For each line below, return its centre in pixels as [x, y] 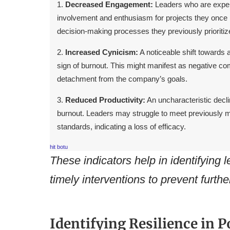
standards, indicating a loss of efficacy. [121, 126]
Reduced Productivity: [105, 100]
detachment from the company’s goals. [122, 79]
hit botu [59, 147]
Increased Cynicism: [101, 52]
